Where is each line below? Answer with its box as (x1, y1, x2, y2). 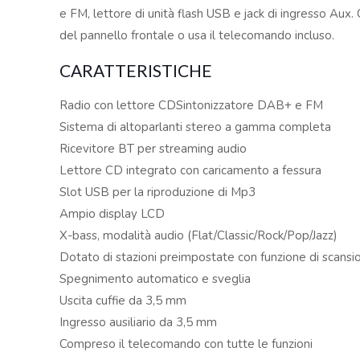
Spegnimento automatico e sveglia (59, 271, 252, 287)
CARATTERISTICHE (59, 60, 213, 80)
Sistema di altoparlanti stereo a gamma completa (59, 119, 332, 135)
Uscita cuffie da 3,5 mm (59, 292, 187, 309)
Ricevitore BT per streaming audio (59, 141, 247, 157)
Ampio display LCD (59, 206, 166, 222)
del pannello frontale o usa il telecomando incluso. (59, 27, 335, 43)
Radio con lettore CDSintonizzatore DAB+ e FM (59, 97, 324, 113)
